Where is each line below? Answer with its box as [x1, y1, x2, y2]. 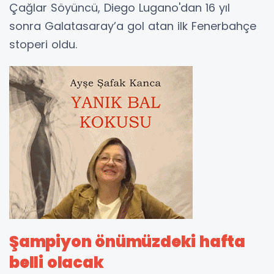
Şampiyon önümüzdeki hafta [9, 231, 245, 253]
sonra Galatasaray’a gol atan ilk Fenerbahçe [9, 18, 256, 34]
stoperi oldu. [9, 37, 77, 53]
